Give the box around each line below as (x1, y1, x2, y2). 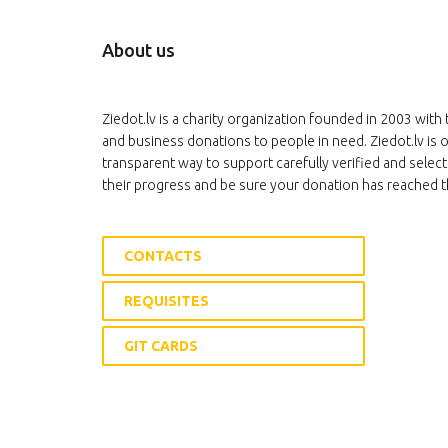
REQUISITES (124, 293, 209, 310)
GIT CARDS (124, 338, 198, 355)
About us (102, 40, 175, 61)
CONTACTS (124, 248, 202, 265)
